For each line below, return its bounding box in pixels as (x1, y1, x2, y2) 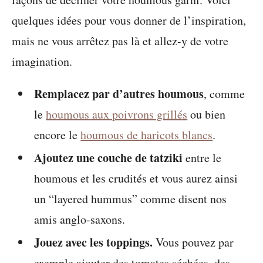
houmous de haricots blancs (80, 127, 213, 143)
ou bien (187, 106, 226, 122)
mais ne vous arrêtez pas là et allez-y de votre (12, 33, 228, 49)
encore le (34, 127, 81, 143)
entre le (183, 150, 222, 166)
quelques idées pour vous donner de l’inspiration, (12, 12, 246, 28)
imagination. (12, 53, 72, 69)
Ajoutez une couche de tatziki (34, 149, 183, 166)
